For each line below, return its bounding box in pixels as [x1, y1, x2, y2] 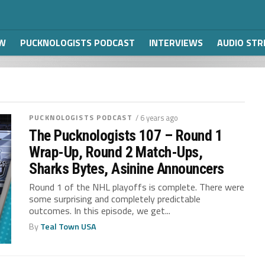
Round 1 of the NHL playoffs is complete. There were [29, 180, 245, 194]
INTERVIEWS [149, 35, 203, 50]
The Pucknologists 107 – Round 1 [29, 127, 223, 144]
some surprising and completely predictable [29, 192, 201, 206]
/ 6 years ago [135, 112, 178, 124]
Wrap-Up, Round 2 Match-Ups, [29, 143, 203, 161]
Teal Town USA [40, 220, 97, 233]
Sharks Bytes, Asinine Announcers [29, 160, 224, 177]
